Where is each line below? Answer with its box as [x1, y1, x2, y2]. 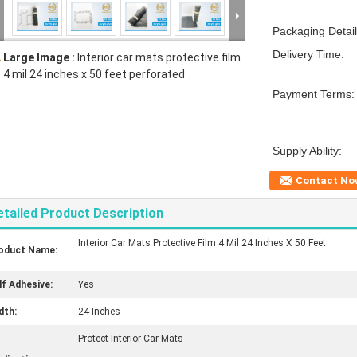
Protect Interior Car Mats [78, 333, 183, 344]
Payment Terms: [273, 88, 355, 100]
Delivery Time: [273, 48, 344, 61]
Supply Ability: [273, 144, 342, 157]
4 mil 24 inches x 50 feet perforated [3, 68, 185, 80]
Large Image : [3, 51, 77, 64]
